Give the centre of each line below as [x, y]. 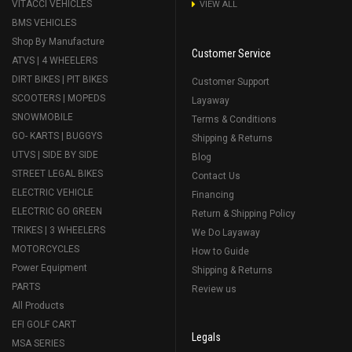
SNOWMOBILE [42, 117]
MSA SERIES [38, 343]
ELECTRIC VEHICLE [53, 192]
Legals [206, 337]
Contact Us [216, 176]
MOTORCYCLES [46, 249]
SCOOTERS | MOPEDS [59, 98]
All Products [38, 305]
